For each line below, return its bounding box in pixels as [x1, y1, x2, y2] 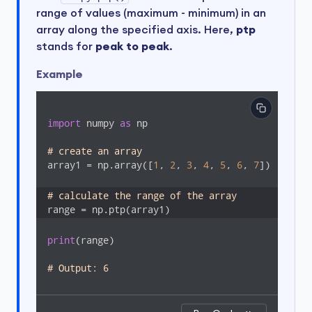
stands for [36, 41, 95, 52]
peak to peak [95, 41, 169, 52]
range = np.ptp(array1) [47, 204, 170, 215]
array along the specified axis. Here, [36, 24, 236, 36]
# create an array [47, 146, 142, 157]
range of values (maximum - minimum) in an [36, 8, 266, 19]
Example [36, 69, 83, 80]
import [47, 118, 81, 129]
